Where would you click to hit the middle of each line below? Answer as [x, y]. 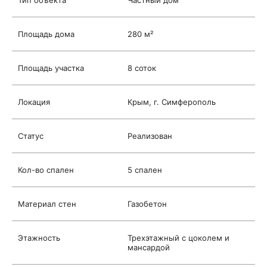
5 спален [145, 170]
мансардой [149, 247]
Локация [34, 102]
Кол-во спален [46, 170]
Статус [31, 136]
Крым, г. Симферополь [172, 102]
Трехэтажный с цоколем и [178, 238]
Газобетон [147, 204]
